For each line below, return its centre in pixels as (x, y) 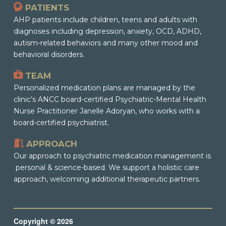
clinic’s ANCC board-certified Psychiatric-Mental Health (110, 99)
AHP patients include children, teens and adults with (105, 19)
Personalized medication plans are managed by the (104, 88)
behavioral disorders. (49, 54)
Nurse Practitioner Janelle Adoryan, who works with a (106, 111)
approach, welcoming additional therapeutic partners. (108, 179)
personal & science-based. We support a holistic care (106, 167)
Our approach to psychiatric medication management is (112, 156)
